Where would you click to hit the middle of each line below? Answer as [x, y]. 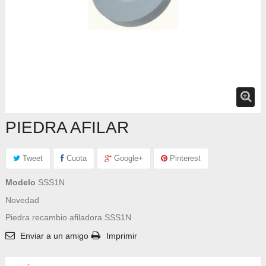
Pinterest [184, 158]
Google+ [127, 158]
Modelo [20, 182]
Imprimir [122, 235]
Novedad [22, 200]
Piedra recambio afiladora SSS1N [68, 217]
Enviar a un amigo [54, 235]
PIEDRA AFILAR [67, 127]
